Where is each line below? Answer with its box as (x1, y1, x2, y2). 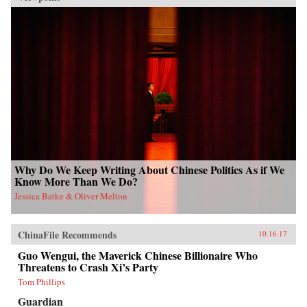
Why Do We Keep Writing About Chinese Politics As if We (14, 161, 284, 177)
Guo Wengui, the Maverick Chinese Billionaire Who (18, 247, 258, 263)
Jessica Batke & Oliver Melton (14, 189, 127, 202)
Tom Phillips (18, 275, 65, 288)
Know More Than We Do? (14, 173, 138, 189)
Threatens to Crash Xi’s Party (18, 258, 158, 275)
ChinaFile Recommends (18, 227, 116, 242)
